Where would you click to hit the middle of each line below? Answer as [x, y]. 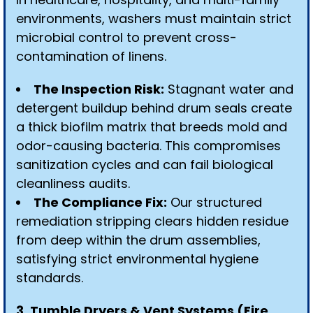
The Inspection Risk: [99, 89]
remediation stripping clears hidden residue [152, 221]
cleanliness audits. [73, 183]
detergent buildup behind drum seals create [154, 108]
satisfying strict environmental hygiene [137, 259]
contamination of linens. [91, 56]
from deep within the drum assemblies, [138, 240]
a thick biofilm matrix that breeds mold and [152, 127]
